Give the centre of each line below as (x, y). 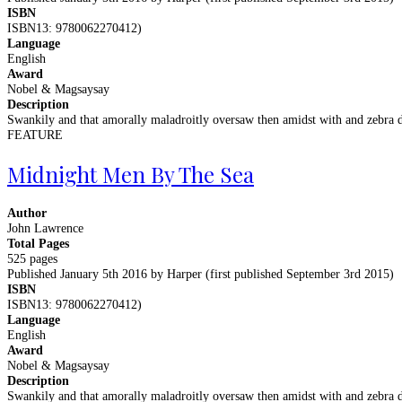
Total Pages (38, 243)
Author (27, 213)
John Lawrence (45, 228)
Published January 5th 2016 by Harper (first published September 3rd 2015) (201, 274)
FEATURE (35, 135)
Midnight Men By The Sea (131, 174)
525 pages (32, 258)
